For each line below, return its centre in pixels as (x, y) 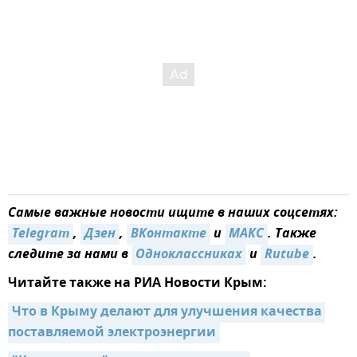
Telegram (41, 234)
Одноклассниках (189, 255)
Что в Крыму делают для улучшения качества (167, 312)
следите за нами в (70, 255)
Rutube (287, 255)
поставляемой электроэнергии (112, 333)
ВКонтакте (169, 234)
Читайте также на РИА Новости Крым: (137, 283)
